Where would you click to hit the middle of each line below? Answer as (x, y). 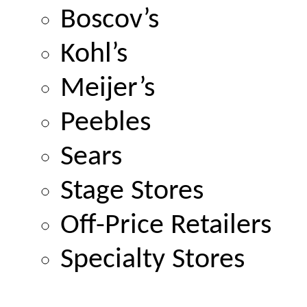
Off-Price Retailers (166, 226)
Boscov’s (110, 20)
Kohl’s (94, 54)
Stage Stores (132, 192)
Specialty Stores (152, 260)
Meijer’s (108, 89)
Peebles (106, 123)
